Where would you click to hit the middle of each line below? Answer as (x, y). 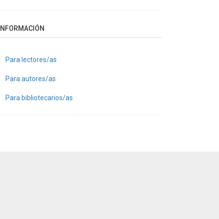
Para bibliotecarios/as (39, 98)
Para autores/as (31, 78)
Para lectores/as (31, 59)
